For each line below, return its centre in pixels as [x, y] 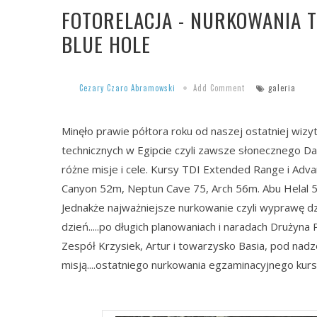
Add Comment [219, 88]
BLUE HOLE [106, 44]
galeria [282, 88]
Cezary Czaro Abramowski [127, 88]
